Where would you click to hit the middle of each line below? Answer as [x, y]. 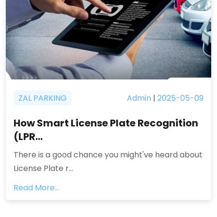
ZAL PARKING [43, 98]
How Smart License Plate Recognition [106, 123]
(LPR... [28, 137]
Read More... [36, 188]
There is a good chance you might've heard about [108, 155]
